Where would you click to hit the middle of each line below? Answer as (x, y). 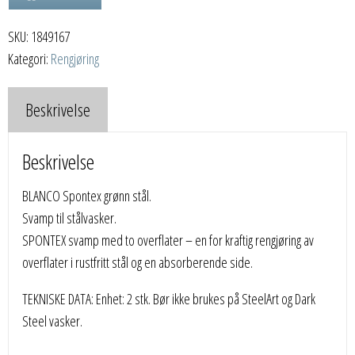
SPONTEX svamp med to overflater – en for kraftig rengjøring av (168, 240)
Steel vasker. (53, 321)
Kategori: (29, 58)
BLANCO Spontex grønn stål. (87, 195)
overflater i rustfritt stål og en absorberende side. (138, 262)
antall (21, 46)
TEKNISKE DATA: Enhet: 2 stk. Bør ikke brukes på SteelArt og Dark (169, 298)
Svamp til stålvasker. (70, 218)
